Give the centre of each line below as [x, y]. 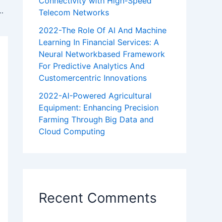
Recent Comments [98, 198]
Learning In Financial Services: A [99, 42]
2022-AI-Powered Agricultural [95, 96]
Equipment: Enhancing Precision [99, 108]
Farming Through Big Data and [96, 120]
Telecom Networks [74, 13]
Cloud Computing [72, 132]
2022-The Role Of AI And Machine [103, 30]
